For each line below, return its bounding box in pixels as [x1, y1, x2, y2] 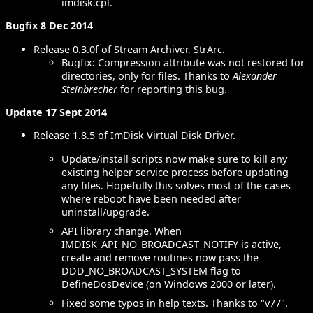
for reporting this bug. [120, 82, 227, 96]
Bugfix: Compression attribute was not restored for [61, 55, 305, 69]
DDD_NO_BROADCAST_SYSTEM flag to [61, 263, 241, 277]
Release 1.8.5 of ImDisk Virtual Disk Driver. [34, 129, 235, 143]
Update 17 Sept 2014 [6, 105, 107, 119]
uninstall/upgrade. [61, 205, 150, 219]
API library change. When [61, 224, 182, 238]
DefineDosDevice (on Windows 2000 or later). [61, 277, 276, 291]
